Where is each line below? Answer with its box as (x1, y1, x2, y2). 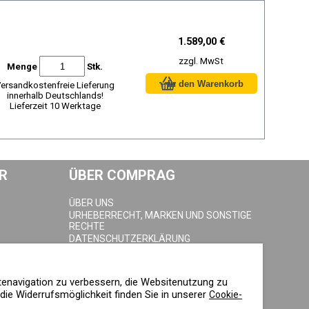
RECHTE (69, 221, 106, 232)
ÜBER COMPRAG (69, 167, 176, 183)
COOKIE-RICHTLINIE (69, 246, 154, 257)
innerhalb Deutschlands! (6, 90, 103, 101)
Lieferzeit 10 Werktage (9, 101, 101, 111)
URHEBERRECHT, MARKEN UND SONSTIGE (69, 210, 252, 221)
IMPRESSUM (69, 258, 125, 269)
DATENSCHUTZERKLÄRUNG (69, 233, 191, 244)
